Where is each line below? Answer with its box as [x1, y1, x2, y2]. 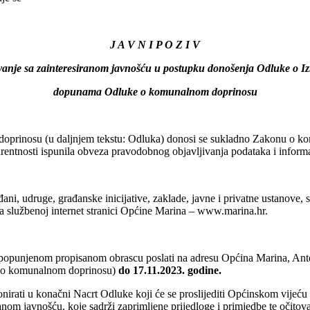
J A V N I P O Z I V [110, 38, 200, 51]
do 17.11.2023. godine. [118, 264, 221, 276]
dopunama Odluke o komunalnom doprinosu [53, 85, 257, 98]
